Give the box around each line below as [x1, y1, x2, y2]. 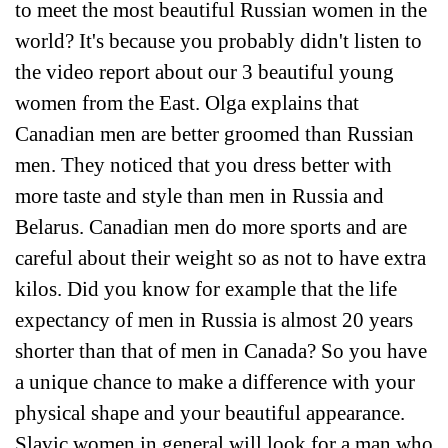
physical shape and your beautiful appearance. [15, 401, 405, 425]
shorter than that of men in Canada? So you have [15, 339, 427, 363]
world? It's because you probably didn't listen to [15, 29, 422, 53]
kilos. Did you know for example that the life [15, 277, 397, 301]
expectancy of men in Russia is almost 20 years [15, 308, 413, 332]
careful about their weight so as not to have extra [15, 246, 426, 270]
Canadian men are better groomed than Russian [15, 122, 414, 146]
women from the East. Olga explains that [15, 91, 359, 115]
